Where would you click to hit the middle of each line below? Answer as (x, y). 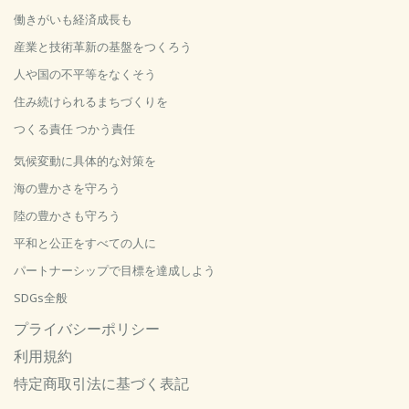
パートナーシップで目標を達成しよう (115, 271)
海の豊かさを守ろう (67, 189)
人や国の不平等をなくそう (85, 74)
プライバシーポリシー (87, 329)
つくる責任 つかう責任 (74, 129)
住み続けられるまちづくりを (91, 102)
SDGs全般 (41, 298)
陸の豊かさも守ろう (67, 216)
